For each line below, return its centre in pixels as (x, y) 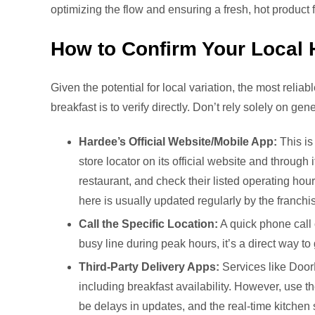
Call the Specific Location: (148, 224)
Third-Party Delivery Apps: (149, 267)
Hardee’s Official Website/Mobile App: (178, 142)
